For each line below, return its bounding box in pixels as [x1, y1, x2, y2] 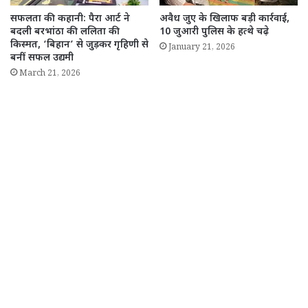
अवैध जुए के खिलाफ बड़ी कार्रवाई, [159, 12, 289, 26]
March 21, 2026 [19, 68, 80, 82]
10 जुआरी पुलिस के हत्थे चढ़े [159, 25, 269, 39]
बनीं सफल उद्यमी [10, 52, 74, 65]
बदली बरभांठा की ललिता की [10, 25, 120, 39]
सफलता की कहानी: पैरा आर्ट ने [10, 12, 130, 26]
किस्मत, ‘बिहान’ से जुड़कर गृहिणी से [10, 38, 148, 52]
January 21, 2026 [168, 42, 235, 56]
